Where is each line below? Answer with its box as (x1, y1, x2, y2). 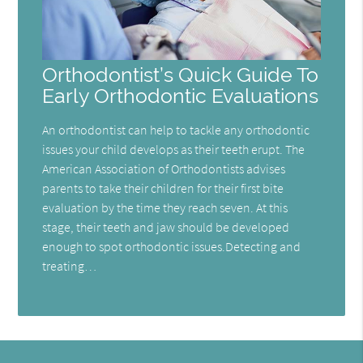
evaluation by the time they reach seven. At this (42, 199, 288, 216)
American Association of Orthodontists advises (42, 160, 286, 177)
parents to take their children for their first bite (42, 180, 284, 197)
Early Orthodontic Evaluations (42, 84, 319, 109)
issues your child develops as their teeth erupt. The (42, 141, 305, 158)
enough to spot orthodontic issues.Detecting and (42, 238, 301, 255)
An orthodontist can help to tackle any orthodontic (42, 122, 310, 139)
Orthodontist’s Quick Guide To (42, 63, 319, 88)
